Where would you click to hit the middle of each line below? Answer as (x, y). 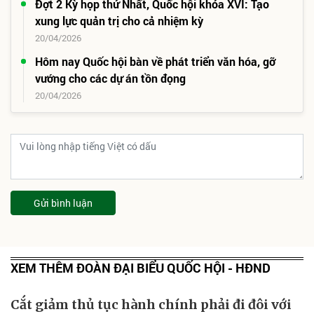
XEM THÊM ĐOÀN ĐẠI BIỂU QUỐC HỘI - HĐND (141, 267)
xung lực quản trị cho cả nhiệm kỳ (119, 20)
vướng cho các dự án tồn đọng (110, 78)
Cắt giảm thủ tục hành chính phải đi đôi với (151, 304)
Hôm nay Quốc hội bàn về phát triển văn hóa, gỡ (155, 61)
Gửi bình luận (63, 203)
